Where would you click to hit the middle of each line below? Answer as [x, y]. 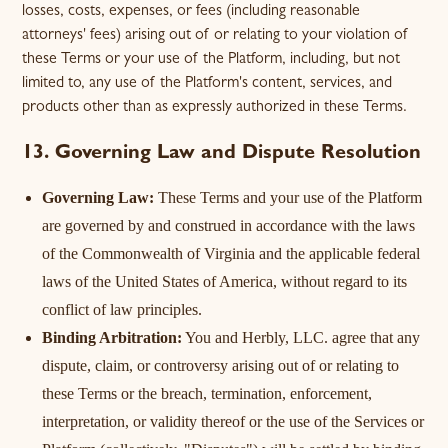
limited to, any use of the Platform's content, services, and [207, 84]
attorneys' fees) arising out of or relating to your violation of [216, 36]
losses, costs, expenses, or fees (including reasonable [191, 12]
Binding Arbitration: [112, 337]
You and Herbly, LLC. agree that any [301, 337]
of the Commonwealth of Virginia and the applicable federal [231, 253]
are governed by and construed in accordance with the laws [229, 225]
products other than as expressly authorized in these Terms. [215, 108]
